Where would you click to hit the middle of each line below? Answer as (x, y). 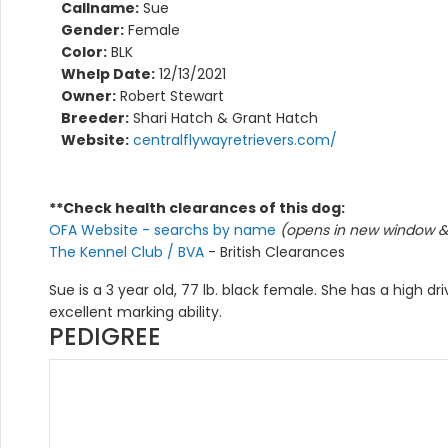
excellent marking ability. (135, 311)
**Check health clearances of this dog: (197, 207)
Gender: (92, 29)
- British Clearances (276, 251)
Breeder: (95, 117)
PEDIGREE (105, 336)
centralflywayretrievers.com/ (235, 139)
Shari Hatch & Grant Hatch (223, 117)
